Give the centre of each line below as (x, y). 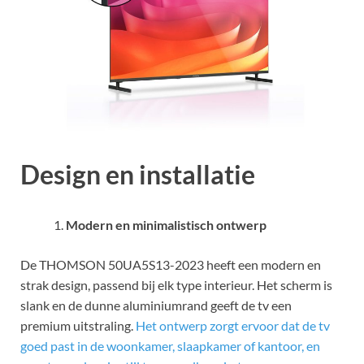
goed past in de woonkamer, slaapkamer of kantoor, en (170, 345)
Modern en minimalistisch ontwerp (166, 224)
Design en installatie (138, 174)
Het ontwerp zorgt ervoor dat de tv (233, 325)
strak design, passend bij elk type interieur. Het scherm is (176, 284)
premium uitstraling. (78, 325)
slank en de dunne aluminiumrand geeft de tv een (156, 305)
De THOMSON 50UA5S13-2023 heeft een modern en (171, 264)
